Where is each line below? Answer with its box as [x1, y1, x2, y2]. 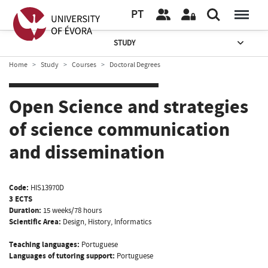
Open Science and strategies [9, 94, 248, 121]
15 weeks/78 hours [43, 205, 102, 216]
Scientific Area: [9, 216, 61, 227]
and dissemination [9, 139, 165, 166]
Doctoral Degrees [109, 60, 160, 69]
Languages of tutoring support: [9, 250, 115, 261]
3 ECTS [9, 193, 32, 205]
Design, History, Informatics [63, 216, 151, 227]
